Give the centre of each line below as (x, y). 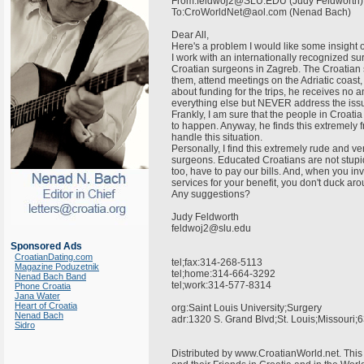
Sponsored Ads (46, 246)
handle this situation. (218, 137)
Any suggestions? (212, 194)
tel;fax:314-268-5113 (218, 262)
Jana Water (37, 296)
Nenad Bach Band (50, 276)
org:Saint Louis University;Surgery (248, 308)
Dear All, (191, 35)
